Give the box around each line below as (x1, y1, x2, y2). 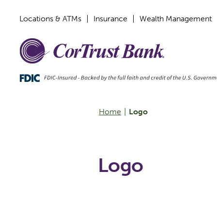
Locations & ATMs (19, 14, 81, 23)
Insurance (93, 14, 127, 23)
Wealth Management (139, 14, 212, 23)
